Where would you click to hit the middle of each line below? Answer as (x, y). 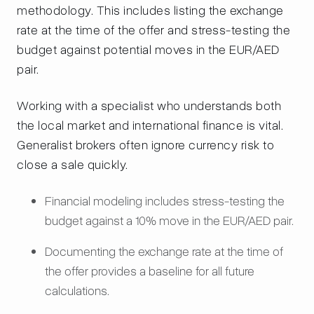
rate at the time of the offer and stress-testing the (153, 30)
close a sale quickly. (73, 165)
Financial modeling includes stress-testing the (165, 201)
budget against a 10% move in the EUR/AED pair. (169, 221)
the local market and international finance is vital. (150, 125)
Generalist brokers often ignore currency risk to (145, 145)
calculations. (77, 291)
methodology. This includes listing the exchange (150, 11)
